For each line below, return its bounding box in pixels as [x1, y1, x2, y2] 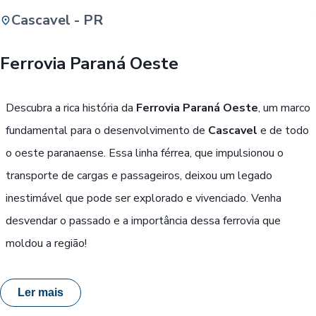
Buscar [166, 35, 206, 47]
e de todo [257, 122, 309, 138]
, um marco [258, 99, 310, 116]
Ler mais [18, 286, 63, 298]
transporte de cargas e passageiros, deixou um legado [6, 167, 272, 183]
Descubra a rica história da [6, 99, 136, 116]
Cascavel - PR [11, 10, 103, 30]
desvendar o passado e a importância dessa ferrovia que [6, 212, 281, 229]
